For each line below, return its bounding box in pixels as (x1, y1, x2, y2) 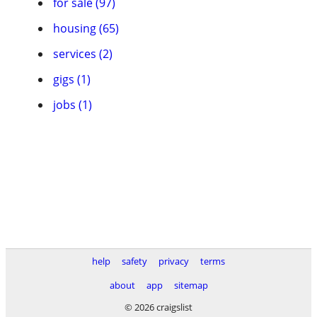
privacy (158, 255, 189, 267)
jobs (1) (53, 97, 92, 113)
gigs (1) (53, 71, 91, 87)
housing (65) (53, 21, 119, 36)
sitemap (173, 279, 208, 292)
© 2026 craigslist (125, 301, 192, 313)
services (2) (53, 46, 113, 62)
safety (122, 255, 147, 267)
